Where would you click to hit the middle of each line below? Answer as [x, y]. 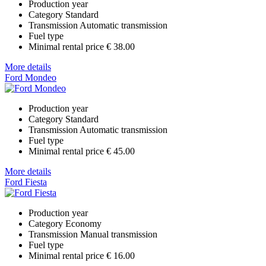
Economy [83, 223]
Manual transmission [119, 234]
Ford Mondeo [31, 77]
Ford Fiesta [26, 182]
